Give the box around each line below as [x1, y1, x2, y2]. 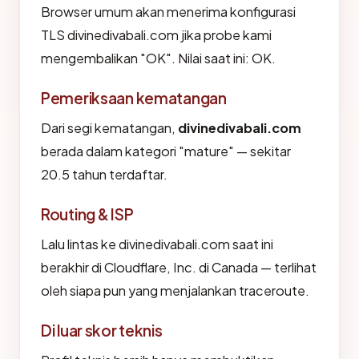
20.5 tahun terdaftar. [41, 166, 167, 183]
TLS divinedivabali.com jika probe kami [41, 26, 272, 43]
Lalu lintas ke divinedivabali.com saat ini [41, 236, 273, 252]
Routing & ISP [41, 204, 134, 224]
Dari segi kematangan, [41, 119, 178, 136]
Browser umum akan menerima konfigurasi [41, 3, 296, 20]
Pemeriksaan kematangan [41, 88, 227, 107]
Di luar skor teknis [41, 321, 163, 340]
